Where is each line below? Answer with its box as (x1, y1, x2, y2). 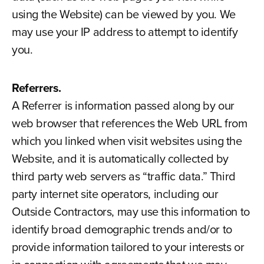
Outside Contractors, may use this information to (11, 203, 250, 220)
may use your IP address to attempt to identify (11, 23, 238, 41)
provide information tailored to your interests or (11, 238, 245, 256)
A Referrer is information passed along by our (11, 97, 235, 114)
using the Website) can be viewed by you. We (11, 5, 236, 23)
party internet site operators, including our (11, 185, 219, 203)
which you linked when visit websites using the (11, 132, 242, 150)
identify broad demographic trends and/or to (11, 220, 232, 238)
